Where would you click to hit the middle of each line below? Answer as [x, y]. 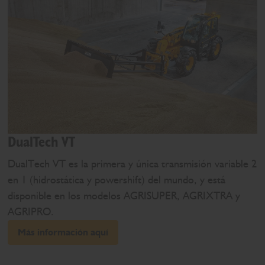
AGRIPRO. [31, 211]
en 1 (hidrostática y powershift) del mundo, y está [117, 180]
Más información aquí [63, 232]
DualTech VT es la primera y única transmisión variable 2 [132, 164]
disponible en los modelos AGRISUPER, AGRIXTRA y [124, 195]
